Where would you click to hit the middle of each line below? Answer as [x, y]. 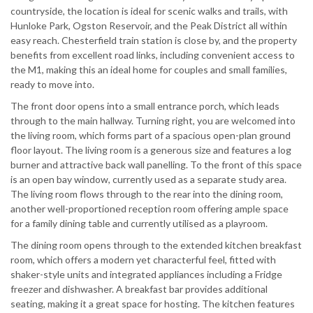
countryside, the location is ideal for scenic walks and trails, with [149, 10]
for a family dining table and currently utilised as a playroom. [139, 223]
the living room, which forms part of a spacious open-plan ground [151, 135]
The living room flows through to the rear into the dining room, [147, 194]
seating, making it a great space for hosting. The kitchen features [153, 303]
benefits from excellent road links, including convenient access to [153, 54]
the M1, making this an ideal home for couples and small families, [149, 69]
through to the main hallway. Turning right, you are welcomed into [153, 120]
